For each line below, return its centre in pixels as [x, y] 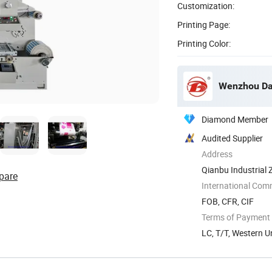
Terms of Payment [236, 217]
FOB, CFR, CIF [228, 201]
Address [217, 154]
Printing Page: [204, 24]
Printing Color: [204, 43]
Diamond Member [235, 119]
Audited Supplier [232, 138]
